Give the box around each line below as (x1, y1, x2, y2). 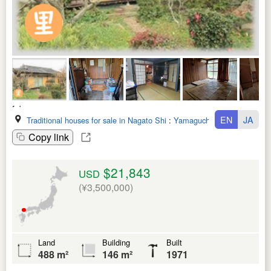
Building (102, 236, 130, 248)
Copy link (28, 129, 69, 144)
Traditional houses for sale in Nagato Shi (27, 114, 166, 126)
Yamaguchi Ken (174, 114, 228, 126)
